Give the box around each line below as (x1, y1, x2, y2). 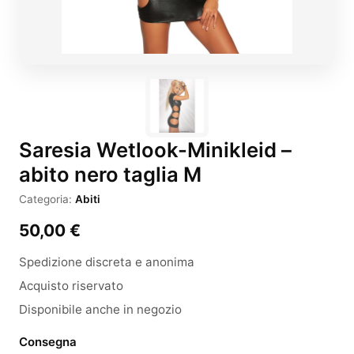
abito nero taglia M (19, 162, 201, 186)
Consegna (19, 334, 77, 349)
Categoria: (19, 193, 75, 205)
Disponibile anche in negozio (19, 302, 182, 317)
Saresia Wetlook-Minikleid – (19, 137, 292, 162)
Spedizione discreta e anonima (19, 254, 194, 269)
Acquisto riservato (19, 278, 123, 293)
